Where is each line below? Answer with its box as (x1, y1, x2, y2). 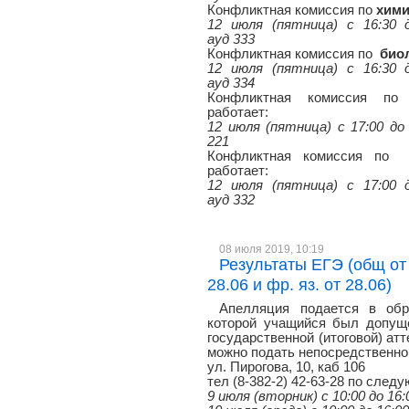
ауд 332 (207, 193, 255, 207)
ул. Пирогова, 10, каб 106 (207, 360, 365, 374)
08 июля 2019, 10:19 (219, 243, 325, 255)
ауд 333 (207, 32, 255, 47)
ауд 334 (207, 76, 255, 90)
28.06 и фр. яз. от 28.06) (207, 275, 392, 294)
